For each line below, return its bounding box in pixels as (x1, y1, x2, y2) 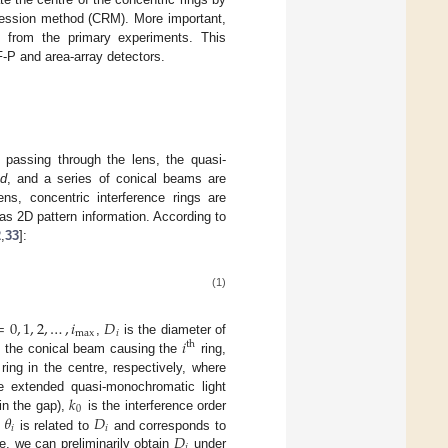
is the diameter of (119, 321, 227, 337)
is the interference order (83, 397, 227, 413)
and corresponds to (109, 417, 227, 433)
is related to (14, 417, 94, 433)
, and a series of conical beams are (6, 171, 227, 187)
